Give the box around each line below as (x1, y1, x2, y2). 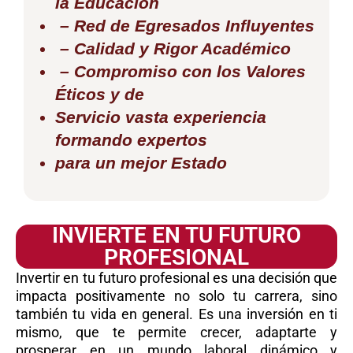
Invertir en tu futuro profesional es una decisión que (16, 269, 337, 287)
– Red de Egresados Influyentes (55, 17, 314, 35)
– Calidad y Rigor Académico (55, 39, 291, 58)
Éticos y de (55, 85, 144, 104)
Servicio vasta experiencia (55, 108, 266, 127)
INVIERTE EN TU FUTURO (52, 222, 301, 249)
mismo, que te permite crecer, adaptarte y (16, 324, 337, 341)
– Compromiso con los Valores (55, 62, 306, 81)
